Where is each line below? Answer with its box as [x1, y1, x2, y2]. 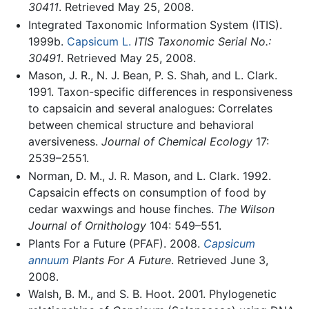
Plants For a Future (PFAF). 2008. [28, 236, 203, 250]
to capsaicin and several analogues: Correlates [28, 101, 272, 116]
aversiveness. [28, 134, 101, 149]
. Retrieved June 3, [170, 252, 268, 267]
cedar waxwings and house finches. [28, 201, 217, 216]
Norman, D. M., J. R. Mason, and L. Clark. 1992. [28, 168, 271, 183]
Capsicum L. [66, 34, 131, 48]
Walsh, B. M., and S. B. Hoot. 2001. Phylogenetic [28, 287, 277, 301]
